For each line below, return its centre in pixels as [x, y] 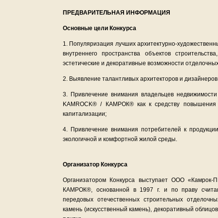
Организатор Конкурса [95, 164]
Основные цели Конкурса [100, 28]
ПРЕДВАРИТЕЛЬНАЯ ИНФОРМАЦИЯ [117, 13]
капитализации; [85, 114]
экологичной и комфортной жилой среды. [120, 139]
